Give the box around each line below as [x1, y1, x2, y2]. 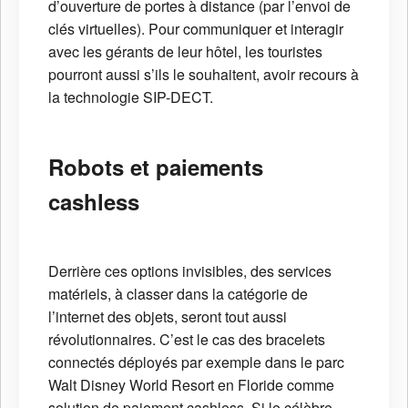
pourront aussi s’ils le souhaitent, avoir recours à [48, 64, 359, 86]
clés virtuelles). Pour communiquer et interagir [48, 18, 343, 40]
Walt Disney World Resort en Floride [48, 374, 283, 396]
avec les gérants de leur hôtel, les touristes [48, 41, 322, 63]
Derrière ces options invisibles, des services [48, 260, 331, 282]
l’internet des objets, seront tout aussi [48, 306, 287, 328]
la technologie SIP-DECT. [48, 87, 213, 108]
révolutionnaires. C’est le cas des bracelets [48, 329, 325, 351]
